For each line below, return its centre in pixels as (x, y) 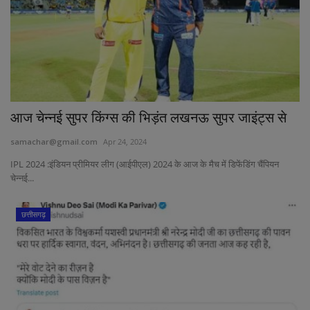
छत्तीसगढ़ (33, 215)
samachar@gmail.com (54, 142)
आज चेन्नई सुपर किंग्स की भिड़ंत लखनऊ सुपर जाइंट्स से (148, 118)
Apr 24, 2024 (125, 142)
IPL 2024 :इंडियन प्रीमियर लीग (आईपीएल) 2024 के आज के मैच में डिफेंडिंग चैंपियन (145, 164)
